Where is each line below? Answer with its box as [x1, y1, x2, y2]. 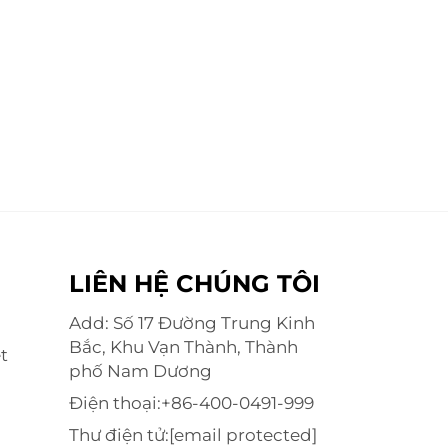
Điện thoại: [68, 393, 161, 413]
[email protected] [168, 425, 317, 445]
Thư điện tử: [68, 425, 169, 445]
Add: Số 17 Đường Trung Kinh [68, 313, 315, 333]
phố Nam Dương [68, 361, 212, 381]
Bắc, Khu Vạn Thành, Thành [68, 337, 298, 357]
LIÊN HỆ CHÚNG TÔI [68, 269, 320, 298]
